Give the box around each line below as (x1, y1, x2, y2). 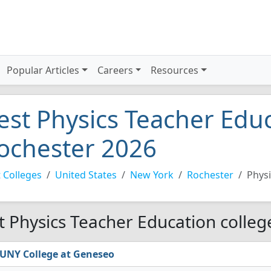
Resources (151, 64, 199, 77)
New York (130, 168, 174, 181)
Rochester (187, 168, 233, 181)
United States (55, 168, 117, 181)
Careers (97, 64, 133, 77)
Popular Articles (7, 64, 80, 77)
